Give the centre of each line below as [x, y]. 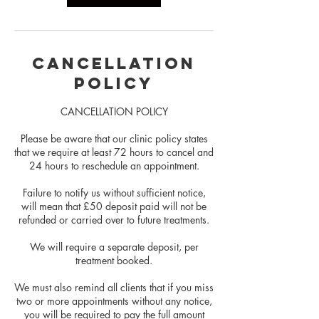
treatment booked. [114, 260]
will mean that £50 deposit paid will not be [114, 206]
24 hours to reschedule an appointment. [114, 165]
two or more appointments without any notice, [114, 300]
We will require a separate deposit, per [114, 246]
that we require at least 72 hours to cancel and [114, 152]
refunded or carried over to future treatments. [114, 219]
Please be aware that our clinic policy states [114, 138]
